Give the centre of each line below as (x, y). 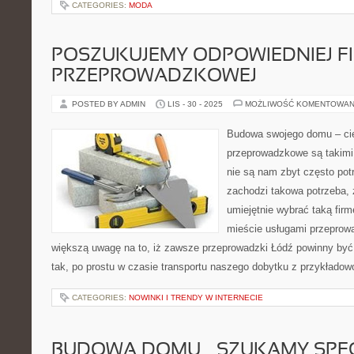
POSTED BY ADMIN (110, 104)
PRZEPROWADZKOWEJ (154, 77)
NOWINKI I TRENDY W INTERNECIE (196, 298)
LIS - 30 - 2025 (195, 104)
